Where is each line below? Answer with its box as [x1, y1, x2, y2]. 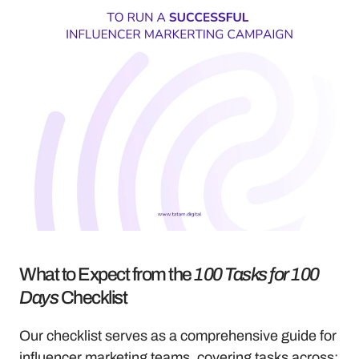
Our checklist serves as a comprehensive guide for [19, 327, 337, 344]
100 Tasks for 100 [194, 264, 319, 284]
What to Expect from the [19, 264, 194, 284]
